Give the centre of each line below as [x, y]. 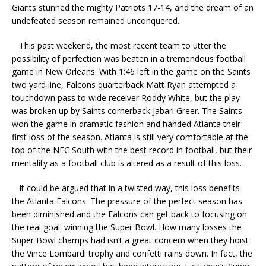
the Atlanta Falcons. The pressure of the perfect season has [127, 201]
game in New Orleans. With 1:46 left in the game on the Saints [131, 72]
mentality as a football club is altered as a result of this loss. [127, 163]
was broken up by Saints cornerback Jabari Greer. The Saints [127, 111]
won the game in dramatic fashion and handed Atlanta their [126, 124]
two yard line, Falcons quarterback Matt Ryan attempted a [124, 85]
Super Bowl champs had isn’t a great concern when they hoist [130, 240]
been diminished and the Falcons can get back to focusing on [129, 214]
